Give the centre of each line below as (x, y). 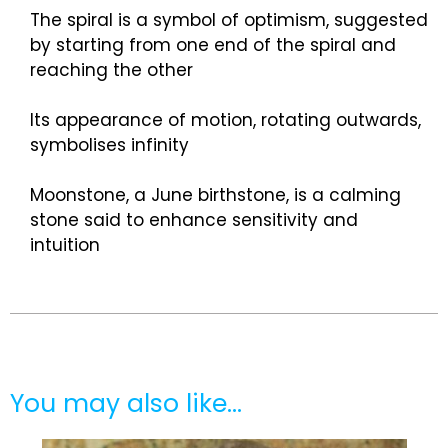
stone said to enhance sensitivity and (194, 220)
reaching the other (111, 70)
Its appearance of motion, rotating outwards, (225, 120)
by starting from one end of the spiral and (213, 45)
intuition (65, 245)
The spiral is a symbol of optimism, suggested (229, 20)
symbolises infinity (109, 145)
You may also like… (126, 404)
